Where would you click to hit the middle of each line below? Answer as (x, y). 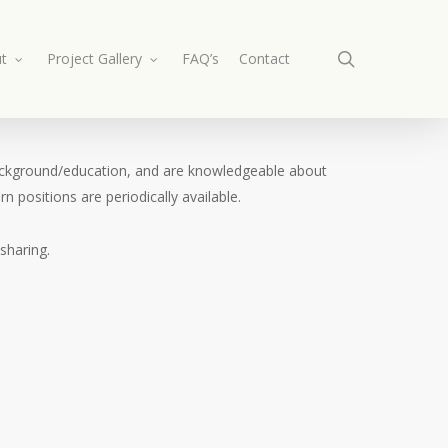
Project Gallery (94, 58)
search (382, 58)
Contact (264, 58)
